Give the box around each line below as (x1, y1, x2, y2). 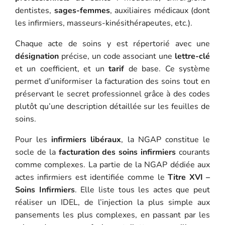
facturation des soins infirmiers (58, 146, 176, 158)
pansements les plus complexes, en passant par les (15, 209, 210, 220)
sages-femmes (54, 5, 110, 16)
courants (176, 146, 210, 158)
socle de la (15, 146, 59, 158)
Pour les (15, 134, 52, 145)
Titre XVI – (168, 171, 210, 183)
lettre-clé (175, 50, 210, 62)
